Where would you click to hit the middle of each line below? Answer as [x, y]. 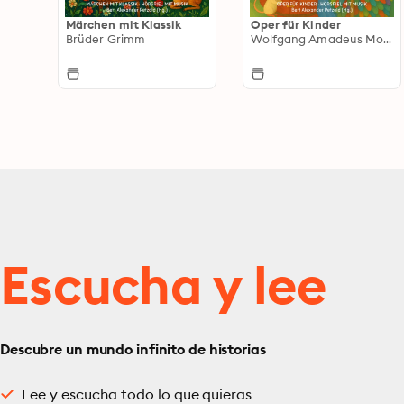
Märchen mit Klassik [124, 25]
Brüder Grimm [106, 39]
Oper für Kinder [295, 25]
